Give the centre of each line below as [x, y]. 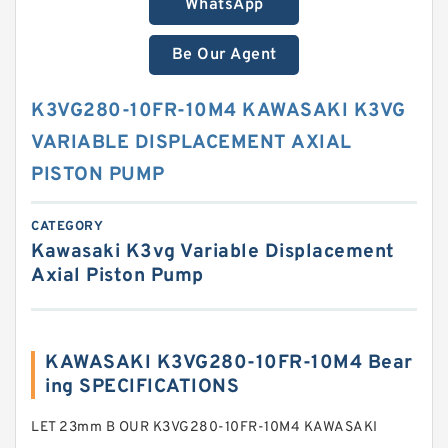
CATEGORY [67, 227]
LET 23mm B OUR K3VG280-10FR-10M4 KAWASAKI [204, 427]
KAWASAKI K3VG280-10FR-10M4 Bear [229, 363]
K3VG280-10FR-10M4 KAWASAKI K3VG [218, 111]
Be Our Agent [224, 55]
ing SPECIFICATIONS [142, 387]
